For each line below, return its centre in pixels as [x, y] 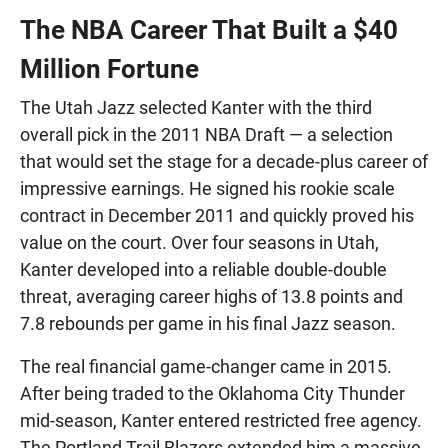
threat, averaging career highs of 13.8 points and [211, 297]
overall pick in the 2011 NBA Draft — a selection [206, 135]
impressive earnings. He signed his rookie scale [207, 189]
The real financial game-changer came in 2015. [206, 367]
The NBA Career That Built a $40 [209, 30]
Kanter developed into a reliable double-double [203, 270]
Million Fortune [109, 69]
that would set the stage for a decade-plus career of [224, 162]
